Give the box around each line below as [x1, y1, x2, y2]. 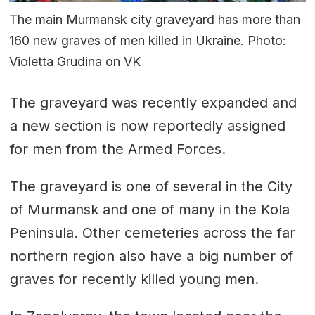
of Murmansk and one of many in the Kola [9, 201, 290, 219]
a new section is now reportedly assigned [9, 117, 285, 135]
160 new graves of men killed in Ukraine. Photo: [9, 32, 287, 48]
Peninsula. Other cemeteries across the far [9, 224, 295, 242]
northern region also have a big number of [9, 247, 293, 265]
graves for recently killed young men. [9, 271, 259, 288]
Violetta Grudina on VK [9, 53, 141, 69]
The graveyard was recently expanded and [9, 94, 297, 112]
